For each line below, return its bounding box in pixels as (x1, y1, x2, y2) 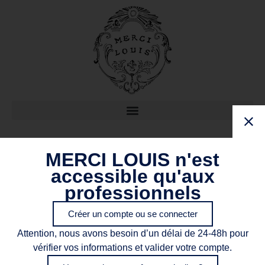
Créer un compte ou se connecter (67, 208, 198, 219)
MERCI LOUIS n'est (46, 148, 219, 170)
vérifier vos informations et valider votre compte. (33, 242, 232, 253)
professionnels (64, 182, 201, 203)
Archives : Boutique (31, 148, 234, 174)
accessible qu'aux (50, 165, 215, 187)
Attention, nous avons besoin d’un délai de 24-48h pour (17, 228, 248, 238)
